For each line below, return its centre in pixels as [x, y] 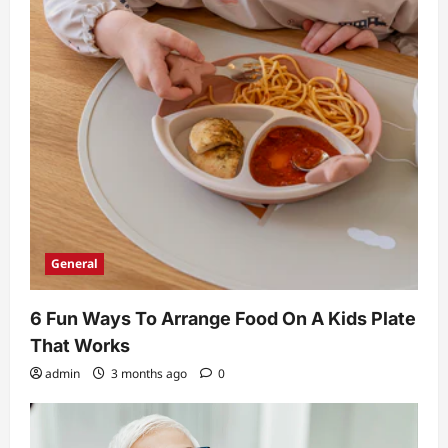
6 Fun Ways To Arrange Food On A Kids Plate [223, 319]
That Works [80, 346]
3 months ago [149, 374]
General [74, 264]
